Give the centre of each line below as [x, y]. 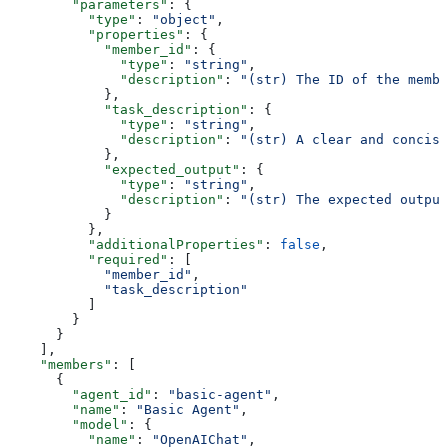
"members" [60, 364]
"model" [68, 424]
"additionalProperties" [136, 244]
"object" [184, 19]
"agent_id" [80, 394]
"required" [88, 259]
